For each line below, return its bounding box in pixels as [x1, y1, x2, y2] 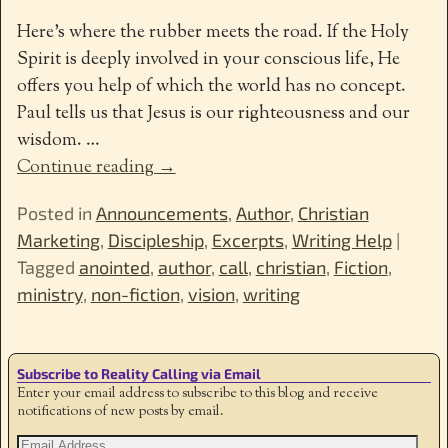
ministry [16, 283, 83, 306]
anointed [78, 256, 150, 279]
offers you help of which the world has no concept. [16, 74, 406, 101]
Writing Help [291, 229, 392, 252]
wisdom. [16, 128, 86, 155]
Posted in [16, 202, 92, 225]
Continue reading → [16, 155, 176, 182]
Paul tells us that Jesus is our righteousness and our [16, 101, 410, 128]
